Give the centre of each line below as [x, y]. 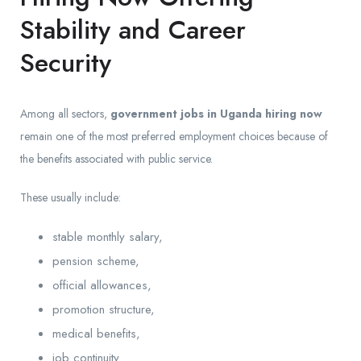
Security [66, 63]
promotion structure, [104, 310]
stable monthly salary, [108, 237]
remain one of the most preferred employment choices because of [174, 137]
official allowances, [102, 286]
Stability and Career [133, 30]
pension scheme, [96, 261]
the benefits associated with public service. [116, 159]
